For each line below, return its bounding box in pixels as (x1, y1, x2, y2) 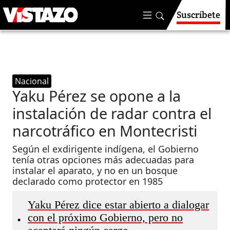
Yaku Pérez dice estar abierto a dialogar (28, 199, 209, 211)
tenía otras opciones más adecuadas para (12, 154, 195, 166)
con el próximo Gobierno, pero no (28, 212, 183, 224)
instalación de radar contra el (12, 103, 212, 123)
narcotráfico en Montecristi (12, 121, 198, 141)
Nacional (15, 75, 49, 87)
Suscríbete (177, 9, 220, 21)
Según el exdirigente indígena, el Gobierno (12, 143, 199, 155)
